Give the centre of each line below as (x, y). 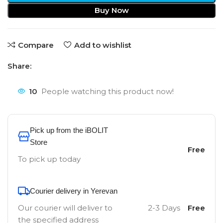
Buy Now (111, 10)
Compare (36, 45)
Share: (19, 66)
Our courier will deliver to (65, 208)
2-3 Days (164, 208)
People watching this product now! (108, 91)
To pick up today (49, 159)
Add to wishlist (103, 45)
